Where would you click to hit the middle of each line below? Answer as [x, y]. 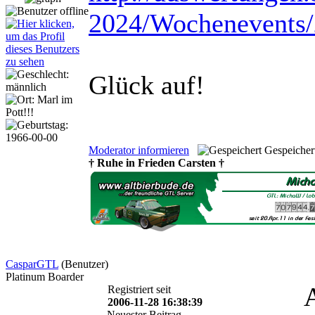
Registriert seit [139, 289]
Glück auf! [147, 85]
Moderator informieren [139, 150]
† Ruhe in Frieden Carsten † [156, 162]
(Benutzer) [85, 264]
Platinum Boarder [45, 276]
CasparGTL [32, 264]
